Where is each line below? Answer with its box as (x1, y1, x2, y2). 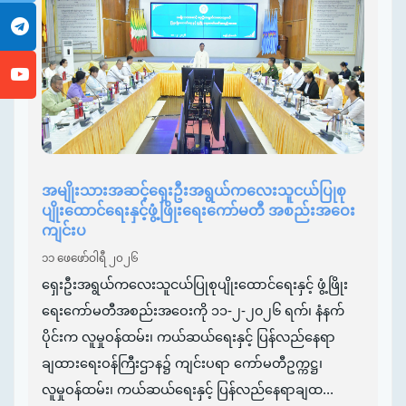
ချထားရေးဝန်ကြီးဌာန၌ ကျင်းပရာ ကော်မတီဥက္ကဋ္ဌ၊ (42, 355, 323, 371)
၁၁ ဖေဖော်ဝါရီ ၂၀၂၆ (42, 251, 139, 265)
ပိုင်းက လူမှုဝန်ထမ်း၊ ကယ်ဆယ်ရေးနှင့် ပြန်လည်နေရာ (42, 329, 335, 344)
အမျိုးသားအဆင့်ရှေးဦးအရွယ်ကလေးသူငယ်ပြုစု (42, 182, 346, 198)
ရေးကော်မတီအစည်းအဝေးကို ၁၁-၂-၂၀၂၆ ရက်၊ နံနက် (42, 303, 344, 318)
